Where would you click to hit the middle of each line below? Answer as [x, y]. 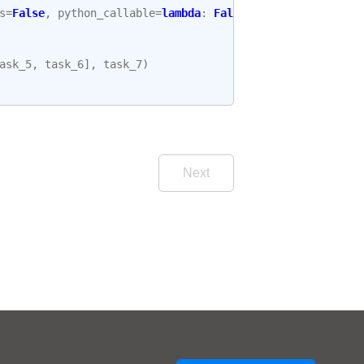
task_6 [64, 64]
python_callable [106, 13]
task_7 [123, 64]
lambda [181, 13]
